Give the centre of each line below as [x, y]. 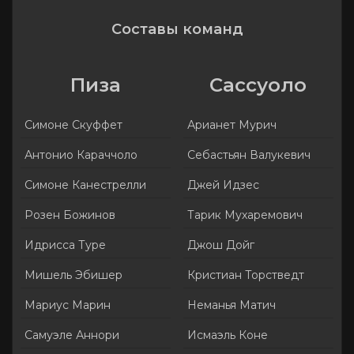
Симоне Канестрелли [85, 185]
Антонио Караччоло [81, 155]
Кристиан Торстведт [245, 275]
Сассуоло [258, 85]
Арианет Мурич [232, 125]
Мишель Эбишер [73, 275]
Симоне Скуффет [73, 125]
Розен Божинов [70, 215]
